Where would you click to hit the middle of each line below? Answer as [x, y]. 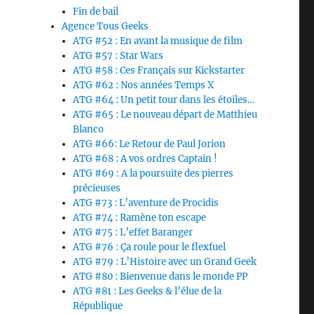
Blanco [89, 129]
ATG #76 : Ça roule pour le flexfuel [150, 247]
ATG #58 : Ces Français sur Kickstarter [159, 70]
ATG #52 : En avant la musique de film [158, 41]
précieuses [97, 188]
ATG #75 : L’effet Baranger [133, 232]
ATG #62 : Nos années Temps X [144, 85]
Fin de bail [96, 12]
